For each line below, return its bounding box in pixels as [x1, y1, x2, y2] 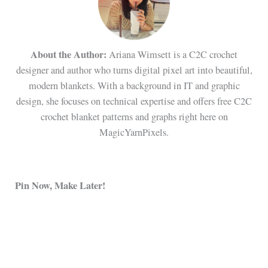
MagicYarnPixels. [99, 125, 169, 139]
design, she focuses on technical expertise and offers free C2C [16, 94, 252, 108]
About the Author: [31, 47, 106, 62]
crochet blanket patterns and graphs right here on [40, 109, 228, 123]
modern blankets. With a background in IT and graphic [28, 78, 240, 92]
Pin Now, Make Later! [15, 178, 106, 193]
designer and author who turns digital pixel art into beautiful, [16, 63, 252, 77]
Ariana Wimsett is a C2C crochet [106, 47, 237, 61]
